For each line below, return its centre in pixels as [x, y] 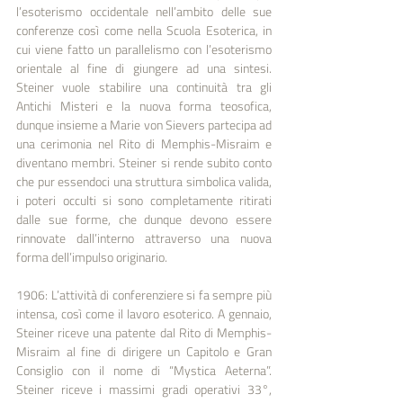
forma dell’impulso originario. [92, 256]
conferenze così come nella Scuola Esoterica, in [144, 30]
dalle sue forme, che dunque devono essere [144, 219]
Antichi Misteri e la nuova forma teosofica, [144, 105]
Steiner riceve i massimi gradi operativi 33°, [144, 389]
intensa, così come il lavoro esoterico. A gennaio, [144, 313]
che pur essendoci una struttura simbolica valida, [144, 181]
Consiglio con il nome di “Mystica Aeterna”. [144, 370]
